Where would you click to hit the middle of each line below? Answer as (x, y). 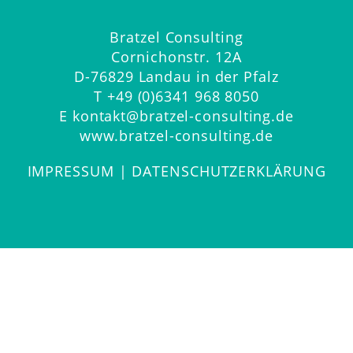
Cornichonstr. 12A (176, 57)
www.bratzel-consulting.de (176, 136)
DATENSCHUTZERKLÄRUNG (229, 171)
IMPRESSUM (71, 171)
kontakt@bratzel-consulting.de (183, 116)
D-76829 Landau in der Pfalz (176, 76)
